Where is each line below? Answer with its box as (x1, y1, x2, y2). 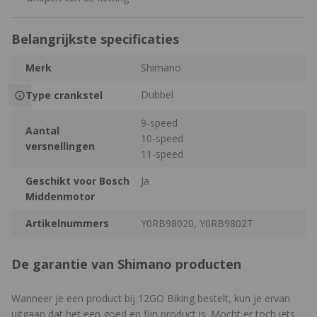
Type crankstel (25, 88, 103, 102)
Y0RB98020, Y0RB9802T (141, 216, 254, 230)
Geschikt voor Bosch (25, 173, 129, 188)
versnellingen (25, 139, 95, 153)
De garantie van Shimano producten (11, 255, 241, 272)
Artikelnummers (25, 216, 109, 230)
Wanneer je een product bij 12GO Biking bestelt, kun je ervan (11, 291, 290, 305)
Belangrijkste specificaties (11, 30, 179, 47)
